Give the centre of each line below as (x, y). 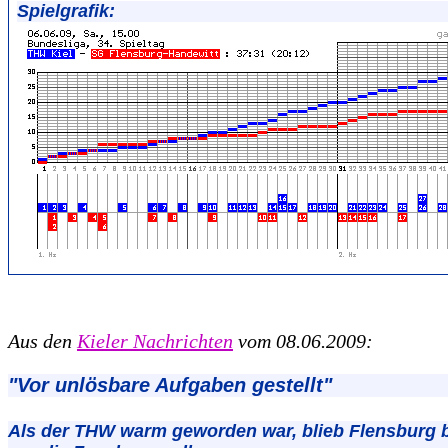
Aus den (40, 340)
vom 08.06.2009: (303, 340)
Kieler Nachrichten (155, 340)
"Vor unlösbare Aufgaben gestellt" (170, 384)
